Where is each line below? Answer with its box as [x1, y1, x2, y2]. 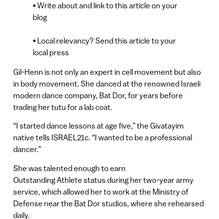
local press [32, 47, 69, 57]
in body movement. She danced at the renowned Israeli [13, 79, 200, 88]
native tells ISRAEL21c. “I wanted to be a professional [13, 133, 192, 142]
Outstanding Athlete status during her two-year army [13, 175, 194, 184]
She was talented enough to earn [13, 163, 126, 173]
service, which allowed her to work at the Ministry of [13, 187, 188, 196]
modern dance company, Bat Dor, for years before [13, 90, 183, 100]
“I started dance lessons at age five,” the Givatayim [13, 121, 184, 131]
